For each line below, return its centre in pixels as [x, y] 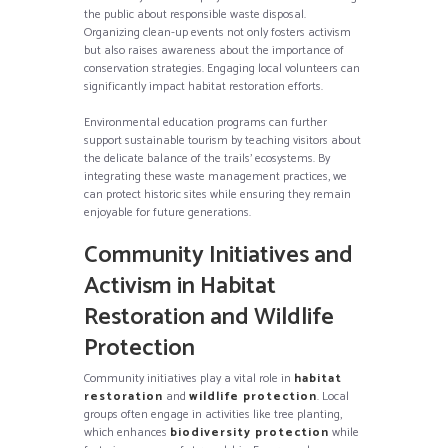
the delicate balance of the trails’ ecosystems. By [207, 158]
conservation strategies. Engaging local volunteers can [222, 68]
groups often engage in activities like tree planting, [213, 414]
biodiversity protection [249, 432]
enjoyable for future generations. [167, 212]
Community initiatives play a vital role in [189, 378]
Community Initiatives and [218, 255]
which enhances [127, 432]
